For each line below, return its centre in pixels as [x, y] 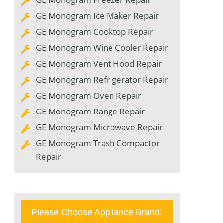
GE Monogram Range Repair [90, 111]
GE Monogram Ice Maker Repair [97, 16]
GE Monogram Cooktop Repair [95, 32]
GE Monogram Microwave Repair [99, 127]
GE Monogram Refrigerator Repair [102, 80]
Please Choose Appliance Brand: [97, 212]
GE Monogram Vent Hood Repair [99, 64]
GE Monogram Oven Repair [89, 96]
